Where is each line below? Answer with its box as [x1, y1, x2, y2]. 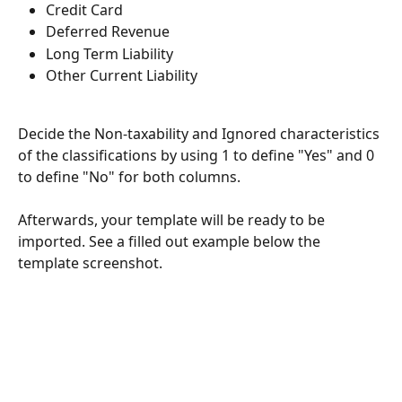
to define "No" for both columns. [18, 167, 244, 188]
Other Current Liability [46, 66, 197, 86]
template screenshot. [18, 253, 162, 274]
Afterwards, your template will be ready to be [18, 210, 328, 231]
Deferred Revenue [46, 22, 170, 42]
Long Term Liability [46, 43, 173, 64]
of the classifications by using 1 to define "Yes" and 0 [18, 145, 378, 166]
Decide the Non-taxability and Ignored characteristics [18, 124, 383, 144]
